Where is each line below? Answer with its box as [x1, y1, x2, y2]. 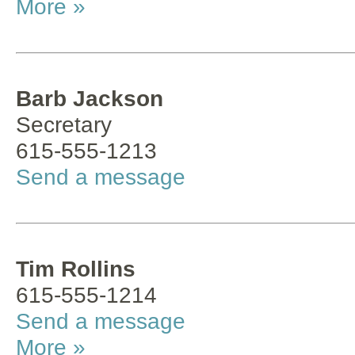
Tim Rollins [16, 256, 136, 281]
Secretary [16, 112, 112, 137]
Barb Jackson [16, 86, 163, 111]
